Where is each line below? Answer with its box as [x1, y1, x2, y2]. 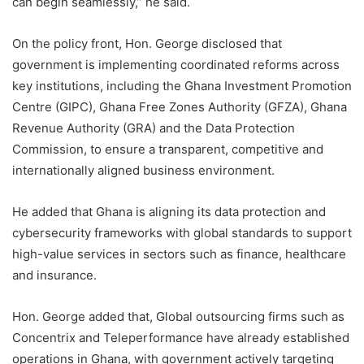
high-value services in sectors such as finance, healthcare [12, 246, 346, 262]
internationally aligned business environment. [12, 162, 275, 179]
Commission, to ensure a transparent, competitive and [12, 141, 323, 158]
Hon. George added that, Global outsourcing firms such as [12, 309, 344, 325]
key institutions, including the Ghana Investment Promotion [12, 78, 352, 94]
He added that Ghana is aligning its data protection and [12, 204, 326, 220]
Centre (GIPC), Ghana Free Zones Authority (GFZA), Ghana [12, 99, 347, 115]
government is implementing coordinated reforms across [12, 57, 340, 73]
